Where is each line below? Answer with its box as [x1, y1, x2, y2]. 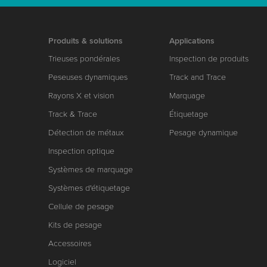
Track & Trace [48, 108, 97, 119]
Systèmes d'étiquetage [48, 182, 130, 193]
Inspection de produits [169, 53, 249, 64]
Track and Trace [169, 72, 226, 82]
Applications [169, 35, 215, 46]
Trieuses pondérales [48, 53, 120, 64]
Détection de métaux [48, 127, 124, 138]
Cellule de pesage [48, 201, 114, 212]
